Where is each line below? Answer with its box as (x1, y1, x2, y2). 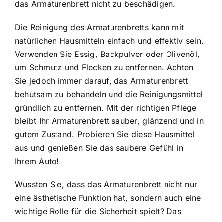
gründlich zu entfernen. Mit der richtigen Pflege (15, 102, 197, 112)
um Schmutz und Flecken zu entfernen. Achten (15, 62, 194, 72)
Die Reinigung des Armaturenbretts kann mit (15, 22, 184, 32)
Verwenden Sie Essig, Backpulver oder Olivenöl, (15, 49, 200, 59)
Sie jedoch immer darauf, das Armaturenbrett (15, 75, 188, 86)
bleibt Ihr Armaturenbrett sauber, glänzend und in (15, 115, 204, 126)
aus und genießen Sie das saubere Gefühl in (15, 142, 184, 153)
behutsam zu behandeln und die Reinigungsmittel (15, 89, 203, 99)
